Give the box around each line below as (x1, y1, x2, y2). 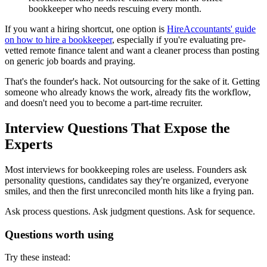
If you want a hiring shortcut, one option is (5, 24, 167, 34)
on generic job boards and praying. (5, 56, 135, 66)
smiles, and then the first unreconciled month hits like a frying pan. (5, 185, 254, 196)
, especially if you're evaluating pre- (112, 35, 246, 45)
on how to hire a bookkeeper (5, 35, 112, 45)
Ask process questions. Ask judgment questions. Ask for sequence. (5, 206, 255, 216)
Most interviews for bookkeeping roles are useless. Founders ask (5, 164, 247, 175)
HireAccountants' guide (167, 24, 256, 34)
